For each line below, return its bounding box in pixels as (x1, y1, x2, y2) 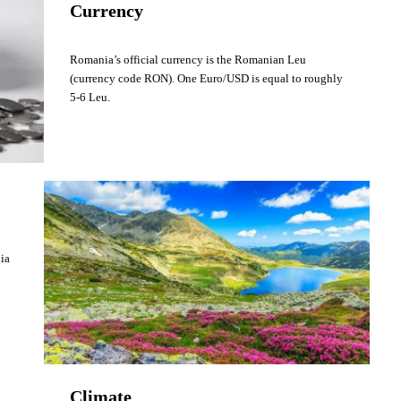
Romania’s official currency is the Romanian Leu (70, 52, 307, 66)
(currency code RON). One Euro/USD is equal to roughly (70, 71, 344, 85)
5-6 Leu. (70, 90, 114, 104)
